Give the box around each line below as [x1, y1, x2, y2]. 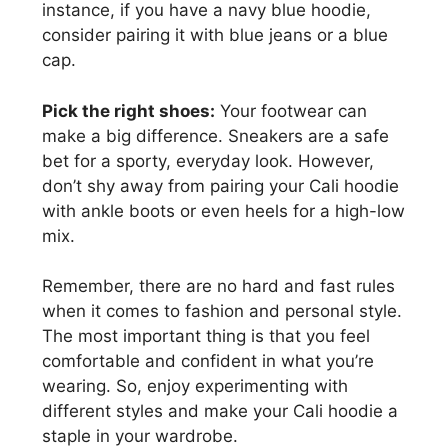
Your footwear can [215, 100, 367, 121]
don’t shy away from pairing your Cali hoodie [42, 175, 399, 196]
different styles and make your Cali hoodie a [42, 401, 398, 422]
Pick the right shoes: [42, 100, 215, 121]
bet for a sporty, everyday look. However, [42, 150, 374, 171]
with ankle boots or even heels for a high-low [42, 200, 405, 221]
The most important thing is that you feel [42, 326, 370, 347]
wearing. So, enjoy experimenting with [42, 376, 348, 397]
